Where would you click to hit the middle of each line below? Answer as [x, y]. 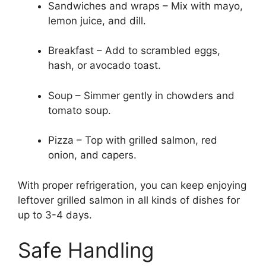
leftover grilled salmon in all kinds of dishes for [129, 200]
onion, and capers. [92, 155]
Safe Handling [86, 250]
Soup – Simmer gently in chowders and [141, 95]
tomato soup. [80, 110]
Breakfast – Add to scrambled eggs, [134, 51]
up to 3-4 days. [55, 215]
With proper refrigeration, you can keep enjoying [132, 185]
